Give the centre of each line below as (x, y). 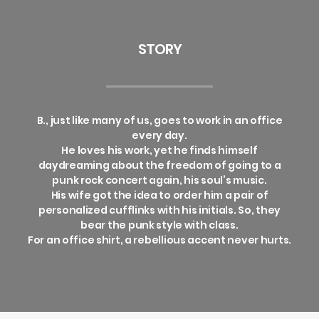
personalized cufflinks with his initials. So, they (159, 210)
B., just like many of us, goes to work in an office (159, 120)
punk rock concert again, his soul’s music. (159, 180)
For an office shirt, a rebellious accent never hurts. (159, 240)
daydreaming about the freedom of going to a (159, 165)
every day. (159, 135)
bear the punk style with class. (159, 225)
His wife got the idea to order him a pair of (159, 195)
